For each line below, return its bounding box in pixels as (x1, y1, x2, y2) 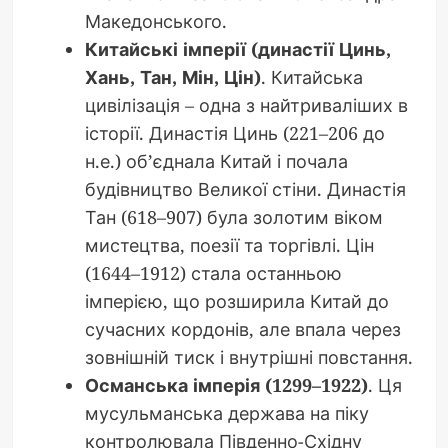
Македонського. (84, 8, 227, 33)
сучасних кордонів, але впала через (84, 316, 401, 341)
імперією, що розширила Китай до (84, 288, 389, 313)
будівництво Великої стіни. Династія (84, 176, 406, 201)
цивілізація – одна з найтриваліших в (84, 92, 408, 117)
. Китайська (260, 64, 363, 89)
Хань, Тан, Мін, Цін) (84, 64, 261, 89)
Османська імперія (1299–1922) (84, 372, 368, 397)
